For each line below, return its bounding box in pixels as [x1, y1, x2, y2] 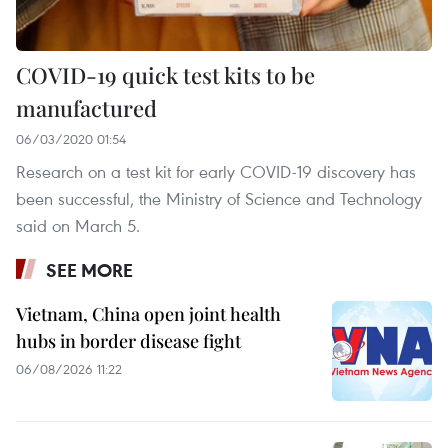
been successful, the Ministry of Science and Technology [16, 186, 422, 210]
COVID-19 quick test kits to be [16, 59, 315, 90]
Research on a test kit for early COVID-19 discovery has [16, 159, 416, 183]
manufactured [16, 92, 157, 123]
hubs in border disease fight [16, 328, 241, 353]
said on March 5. [16, 213, 140, 237]
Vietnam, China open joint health [16, 301, 281, 326]
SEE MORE [46, 257, 133, 282]
